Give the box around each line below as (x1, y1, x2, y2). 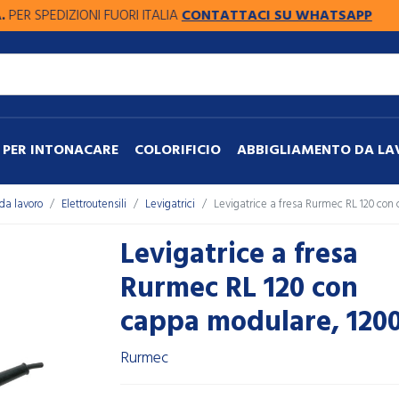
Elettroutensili (61, 194, 126, 214)
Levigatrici (144, 194, 195, 214)
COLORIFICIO (134, 139, 221, 162)
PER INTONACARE (3, 139, 118, 162)
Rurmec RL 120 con (119, 265, 358, 312)
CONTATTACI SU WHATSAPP (136, 4, 328, 28)
